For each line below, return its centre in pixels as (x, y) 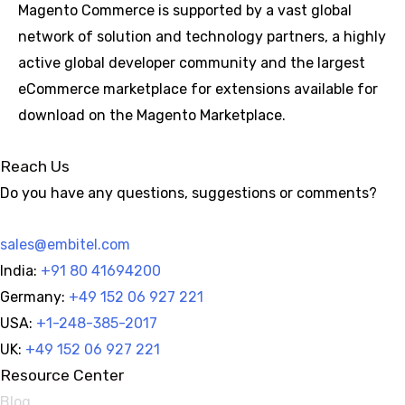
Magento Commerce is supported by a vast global (185, 10)
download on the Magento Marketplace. (152, 115)
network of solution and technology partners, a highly (202, 37)
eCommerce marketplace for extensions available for (198, 89)
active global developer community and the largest (192, 63)
